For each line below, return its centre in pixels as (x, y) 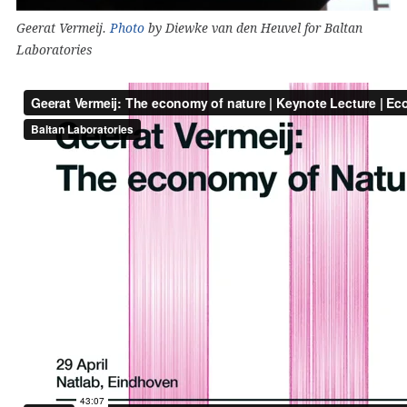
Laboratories (54, 50)
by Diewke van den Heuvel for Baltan (253, 28)
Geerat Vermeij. (63, 28)
